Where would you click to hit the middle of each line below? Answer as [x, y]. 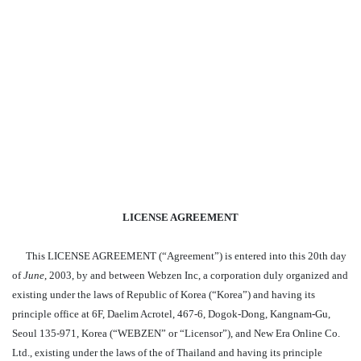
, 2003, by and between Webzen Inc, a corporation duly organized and [196, 275]
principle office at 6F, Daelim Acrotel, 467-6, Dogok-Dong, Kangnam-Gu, [171, 314]
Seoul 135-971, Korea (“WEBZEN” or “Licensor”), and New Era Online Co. [176, 333]
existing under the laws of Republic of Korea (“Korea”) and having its [164, 295]
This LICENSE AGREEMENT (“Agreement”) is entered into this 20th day [186, 256]
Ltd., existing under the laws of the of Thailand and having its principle [167, 353]
